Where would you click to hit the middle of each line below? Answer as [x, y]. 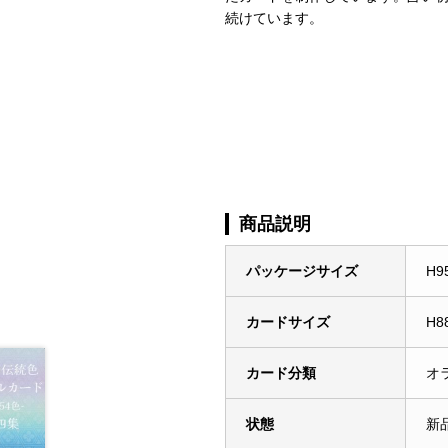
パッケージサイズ [301, 270]
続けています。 [274, 18]
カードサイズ [287, 321]
